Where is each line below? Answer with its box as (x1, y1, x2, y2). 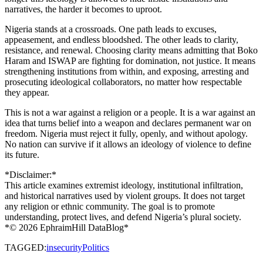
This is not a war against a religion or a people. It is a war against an (5, 107, 255, 117)
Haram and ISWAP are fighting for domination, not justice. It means (5, 55, 255, 66)
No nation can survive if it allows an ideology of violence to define (5, 139, 251, 149)
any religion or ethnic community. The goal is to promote (5, 201, 215, 211)
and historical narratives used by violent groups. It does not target (5, 190, 245, 201)
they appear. (5, 87, 49, 97)
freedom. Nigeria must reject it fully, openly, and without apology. (5, 128, 248, 139)
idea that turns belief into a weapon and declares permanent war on (5, 117, 251, 128)
